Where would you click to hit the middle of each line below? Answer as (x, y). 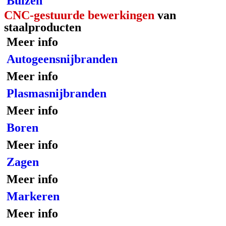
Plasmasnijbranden (56, 93)
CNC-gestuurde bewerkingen (79, 15)
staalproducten (43, 27)
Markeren (33, 196)
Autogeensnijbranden (62, 59)
